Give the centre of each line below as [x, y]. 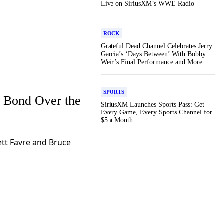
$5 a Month [117, 120]
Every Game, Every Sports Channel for [156, 112]
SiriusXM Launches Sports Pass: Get [152, 104]
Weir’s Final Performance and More [151, 62]
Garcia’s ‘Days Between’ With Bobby [153, 54]
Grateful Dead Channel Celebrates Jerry [156, 46]
